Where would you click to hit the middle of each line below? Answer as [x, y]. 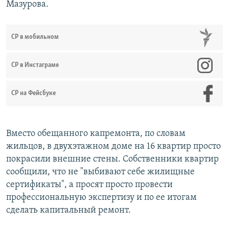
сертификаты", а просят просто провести [89, 185]
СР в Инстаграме [35, 65]
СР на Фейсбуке [33, 94]
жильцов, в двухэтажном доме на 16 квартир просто [113, 147]
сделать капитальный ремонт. [68, 211]
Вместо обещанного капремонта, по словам [96, 134]
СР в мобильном [35, 37]
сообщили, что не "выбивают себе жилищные [100, 172]
